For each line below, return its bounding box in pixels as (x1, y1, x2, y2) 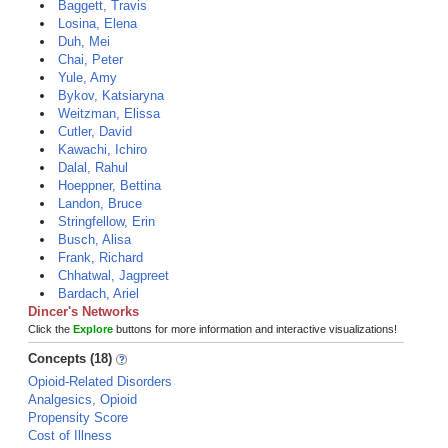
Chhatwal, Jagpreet (58, 268, 169, 283)
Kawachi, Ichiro (58, 142, 147, 157)
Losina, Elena (58, 16, 137, 31)
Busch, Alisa (58, 232, 131, 247)
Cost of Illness (28, 428, 112, 443)
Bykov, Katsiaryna (58, 88, 164, 103)
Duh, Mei (58, 34, 110, 49)
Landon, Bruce (58, 196, 142, 211)
